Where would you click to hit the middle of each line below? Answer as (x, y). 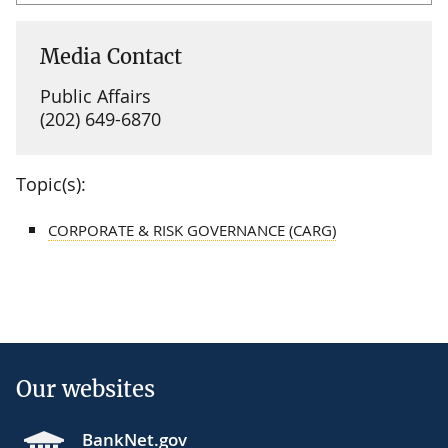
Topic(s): (51, 183)
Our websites (85, 388)
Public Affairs (95, 95)
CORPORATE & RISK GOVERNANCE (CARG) (192, 229)
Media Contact (111, 56)
